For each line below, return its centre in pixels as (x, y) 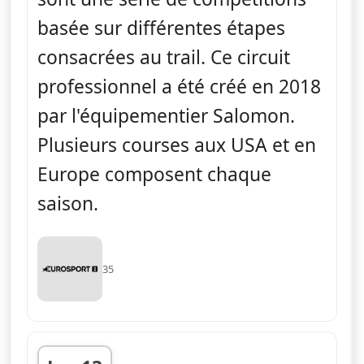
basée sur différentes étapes (161, 28)
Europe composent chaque (154, 174)
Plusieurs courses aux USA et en (177, 145)
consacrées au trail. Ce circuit (164, 57)
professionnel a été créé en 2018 (179, 86)
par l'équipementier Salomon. (166, 115)
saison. (68, 203)
